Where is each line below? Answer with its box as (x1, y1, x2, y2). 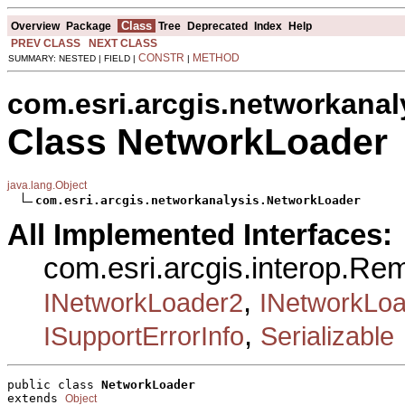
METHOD (193, 51, 240, 64)
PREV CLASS (11, 36, 80, 50)
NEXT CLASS (89, 36, 157, 50)
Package (66, 19, 111, 33)
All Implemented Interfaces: (7, 218, 392, 251)
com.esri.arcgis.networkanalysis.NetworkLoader (35, 193, 361, 207)
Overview (11, 19, 60, 33)
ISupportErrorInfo (43, 320, 244, 351)
